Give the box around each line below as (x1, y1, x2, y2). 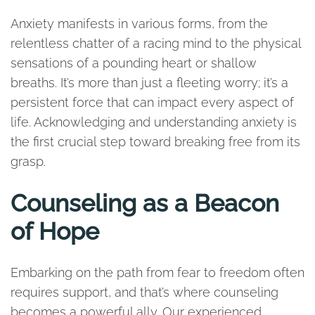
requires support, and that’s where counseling (11, 285, 278, 300)
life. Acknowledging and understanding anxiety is (11, 115, 297, 129)
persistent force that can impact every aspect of (11, 95, 294, 110)
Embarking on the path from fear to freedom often (11, 265, 304, 280)
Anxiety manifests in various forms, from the (11, 16, 268, 31)
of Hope (11, 217, 99, 245)
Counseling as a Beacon (11, 189, 279, 217)
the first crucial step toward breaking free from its (11, 134, 300, 149)
